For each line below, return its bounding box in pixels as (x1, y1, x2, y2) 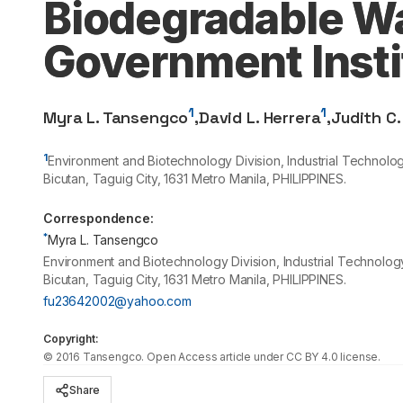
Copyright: (43, 332, 99, 345)
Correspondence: (43, 210, 154, 226)
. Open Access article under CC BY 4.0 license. (141, 350, 381, 363)
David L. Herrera (198, 107, 321, 128)
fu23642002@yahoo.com (43, 293, 192, 309)
